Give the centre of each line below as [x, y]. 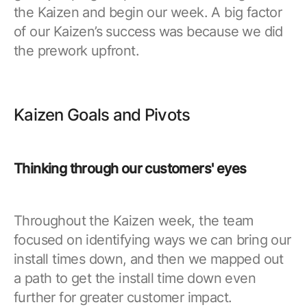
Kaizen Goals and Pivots [102, 114]
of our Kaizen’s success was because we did [148, 31]
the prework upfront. [76, 50]
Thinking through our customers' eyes [130, 168]
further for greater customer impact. [123, 297]
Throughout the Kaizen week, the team [134, 220]
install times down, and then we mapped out [149, 259]
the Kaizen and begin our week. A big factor [148, 12]
